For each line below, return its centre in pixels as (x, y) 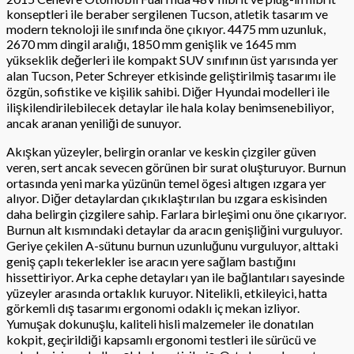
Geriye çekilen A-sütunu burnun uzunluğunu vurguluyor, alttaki (172, 245)
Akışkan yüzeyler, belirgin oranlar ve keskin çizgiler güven (161, 151)
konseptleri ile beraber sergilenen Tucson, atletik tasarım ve (167, 13)
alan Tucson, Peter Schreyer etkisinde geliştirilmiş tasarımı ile (171, 75)
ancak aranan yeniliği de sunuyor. (94, 122)
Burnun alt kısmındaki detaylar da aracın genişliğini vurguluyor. (174, 229)
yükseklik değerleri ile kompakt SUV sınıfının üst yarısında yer (172, 59)
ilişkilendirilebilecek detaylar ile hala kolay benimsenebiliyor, (170, 107)
